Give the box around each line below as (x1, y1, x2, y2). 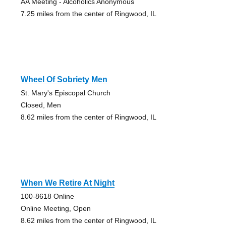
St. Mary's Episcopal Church (20, 88, 110, 97)
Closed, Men (20, 100, 61, 109)
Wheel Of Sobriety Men (20, 75, 107, 84)
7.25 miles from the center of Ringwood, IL (20, 9, 156, 18)
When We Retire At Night (20, 178, 115, 187)
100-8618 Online (20, 192, 74, 200)
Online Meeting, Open (20, 204, 91, 212)
